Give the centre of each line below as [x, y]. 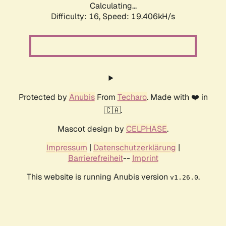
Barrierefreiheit [95, 158]
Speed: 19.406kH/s [139, 17]
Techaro [132, 97]
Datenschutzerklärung [134, 148]
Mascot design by [92, 129]
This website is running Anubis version [98, 177]
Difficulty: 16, [77, 17]
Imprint [145, 158]
